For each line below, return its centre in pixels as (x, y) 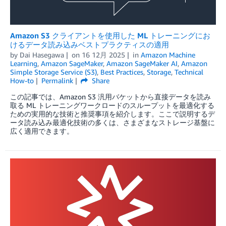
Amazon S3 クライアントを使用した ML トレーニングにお (110, 35)
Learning (24, 63)
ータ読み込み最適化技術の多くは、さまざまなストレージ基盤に (112, 122)
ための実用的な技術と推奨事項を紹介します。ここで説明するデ (112, 114)
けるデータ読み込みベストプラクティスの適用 (90, 44)
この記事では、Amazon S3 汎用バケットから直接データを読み (110, 96)
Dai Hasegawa (42, 54)
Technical (189, 72)
